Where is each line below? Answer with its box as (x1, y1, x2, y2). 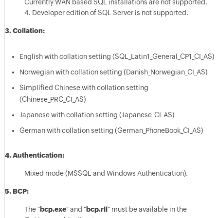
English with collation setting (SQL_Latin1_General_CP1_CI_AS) (19, 53, 214, 60)
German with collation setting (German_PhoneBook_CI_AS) (19, 127, 203, 134)
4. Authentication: (4, 151, 64, 159)
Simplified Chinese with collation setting (19, 84, 148, 91)
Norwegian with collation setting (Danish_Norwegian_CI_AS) (19, 68, 207, 76)
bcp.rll (86, 205, 108, 213)
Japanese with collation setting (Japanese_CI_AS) (19, 111, 174, 119)
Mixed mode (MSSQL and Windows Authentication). (24, 169, 188, 177)
